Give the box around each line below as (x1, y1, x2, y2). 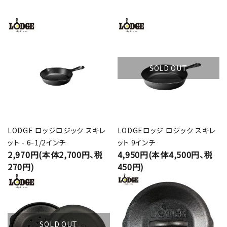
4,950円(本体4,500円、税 (117, 148, 213, 161)
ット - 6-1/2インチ (8, 137, 66, 147)
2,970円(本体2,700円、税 (8, 148, 103, 161)
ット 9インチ (117, 137, 156, 147)
